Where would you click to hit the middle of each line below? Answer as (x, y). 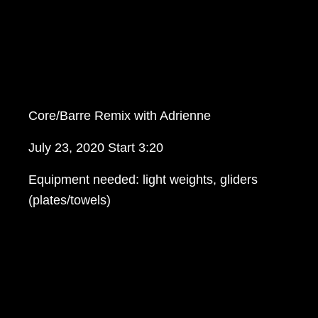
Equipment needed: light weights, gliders (143, 180)
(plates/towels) (70, 201)
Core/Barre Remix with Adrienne (120, 116)
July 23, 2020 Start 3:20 (96, 148)
